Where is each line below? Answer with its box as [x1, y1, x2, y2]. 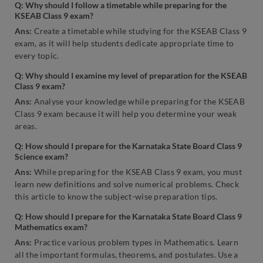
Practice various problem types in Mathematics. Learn [33, 237, 239, 248]
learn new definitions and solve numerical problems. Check [15, 179, 240, 190]
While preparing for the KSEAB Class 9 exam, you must [33, 167, 242, 177]
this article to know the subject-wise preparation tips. [15, 191, 218, 202]
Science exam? [15, 151, 68, 162]
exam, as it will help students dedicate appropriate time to [15, 38, 234, 49]
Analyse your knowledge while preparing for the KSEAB [33, 96, 245, 107]
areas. [15, 121, 37, 131]
